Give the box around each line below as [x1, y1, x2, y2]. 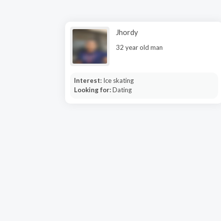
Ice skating [103, 76, 134, 84]
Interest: [74, 76, 103, 84]
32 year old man [116, 43, 163, 51]
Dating [112, 86, 132, 94]
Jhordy [116, 28, 138, 37]
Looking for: [74, 86, 112, 94]
